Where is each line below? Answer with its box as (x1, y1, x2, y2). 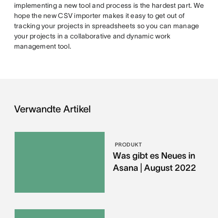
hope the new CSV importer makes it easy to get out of (14, 11, 185, 19)
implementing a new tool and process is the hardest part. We (14, 1, 204, 9)
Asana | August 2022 (112, 163, 196, 173)
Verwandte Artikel (14, 103, 91, 114)
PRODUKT (114, 141, 142, 147)
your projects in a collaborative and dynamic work (14, 32, 171, 40)
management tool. (14, 42, 72, 50)
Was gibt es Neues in (112, 150, 195, 161)
